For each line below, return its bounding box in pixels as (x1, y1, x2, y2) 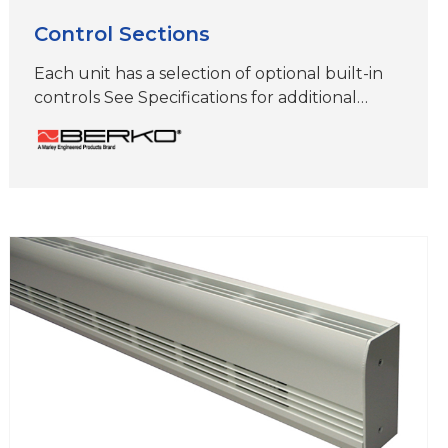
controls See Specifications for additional (34, 88, 358, 107)
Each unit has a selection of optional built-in (34, 64, 384, 83)
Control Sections (34, 22, 211, 46)
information (34, 112, 128, 131)
